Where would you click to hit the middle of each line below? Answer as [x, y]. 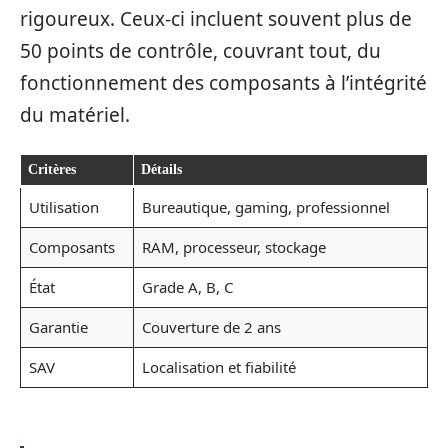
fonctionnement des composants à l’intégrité [223, 83]
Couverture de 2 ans [211, 326]
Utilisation [63, 206]
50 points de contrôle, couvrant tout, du [200, 51]
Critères [52, 169]
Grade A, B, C [187, 286]
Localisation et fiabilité [218, 366]
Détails [161, 169]
